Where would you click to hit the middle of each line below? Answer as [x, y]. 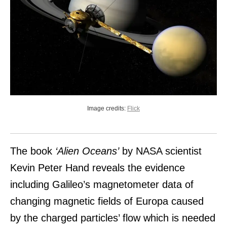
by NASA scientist [160, 151]
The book [33, 151]
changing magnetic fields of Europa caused [107, 201]
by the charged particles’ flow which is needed [113, 218]
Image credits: [106, 108]
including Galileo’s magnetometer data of [102, 184]
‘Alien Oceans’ [87, 151]
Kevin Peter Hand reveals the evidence [98, 167]
